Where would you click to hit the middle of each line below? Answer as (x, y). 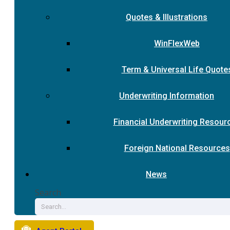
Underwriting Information (167, 96)
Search (48, 193)
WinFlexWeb (177, 43)
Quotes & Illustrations (167, 17)
